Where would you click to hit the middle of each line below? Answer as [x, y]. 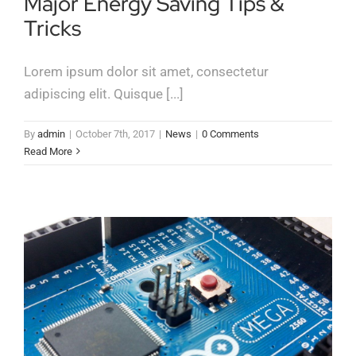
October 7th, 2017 [115, 133]
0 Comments [230, 133]
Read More [48, 151]
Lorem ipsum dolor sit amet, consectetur [146, 71]
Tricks [52, 28]
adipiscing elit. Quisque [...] [104, 93]
